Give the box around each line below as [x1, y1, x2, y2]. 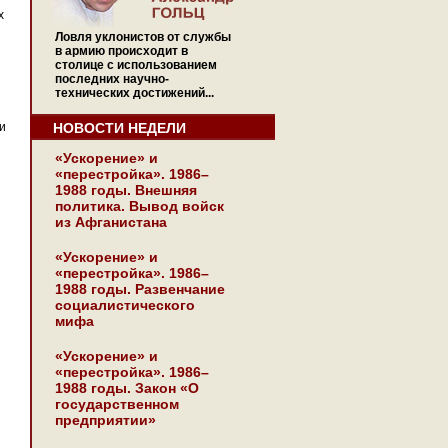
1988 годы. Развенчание [55, 281, 225, 297]
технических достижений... [55, 86, 214, 100]
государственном [55, 396, 179, 412]
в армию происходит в [55, 44, 188, 58]
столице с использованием [55, 58, 217, 72]
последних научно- [55, 72, 169, 86]
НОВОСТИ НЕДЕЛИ [53, 120, 186, 136]
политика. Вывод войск [55, 198, 224, 214]
